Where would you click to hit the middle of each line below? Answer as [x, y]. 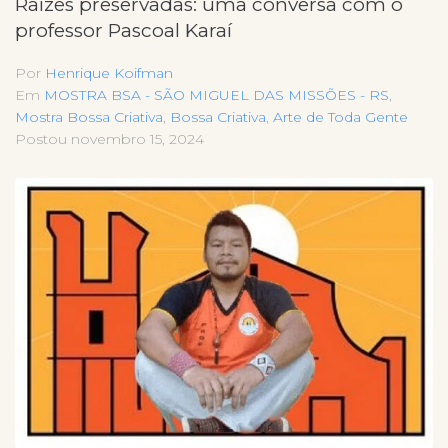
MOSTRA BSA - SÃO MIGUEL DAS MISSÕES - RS [216, 95]
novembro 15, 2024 [137, 139]
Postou [43, 139]
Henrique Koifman [109, 73]
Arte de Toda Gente [340, 117]
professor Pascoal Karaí [123, 31]
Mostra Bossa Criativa [89, 117]
